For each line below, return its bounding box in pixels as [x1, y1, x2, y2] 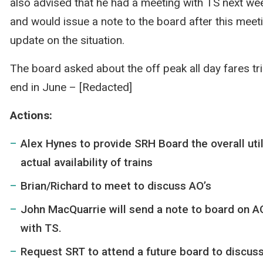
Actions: [9, 109, 52, 122]
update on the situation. [9, 33, 124, 47]
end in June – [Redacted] [9, 80, 132, 94]
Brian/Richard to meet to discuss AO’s [20, 179, 211, 193]
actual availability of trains [20, 156, 153, 169]
